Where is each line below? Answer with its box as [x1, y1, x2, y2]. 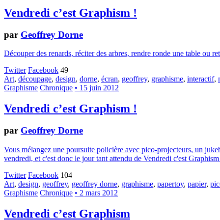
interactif [187, 75, 214, 83]
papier [188, 179, 206, 188]
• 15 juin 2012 [75, 83, 119, 92]
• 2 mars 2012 [75, 188, 118, 197]
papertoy [157, 179, 184, 188]
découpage [18, 75, 52, 83]
